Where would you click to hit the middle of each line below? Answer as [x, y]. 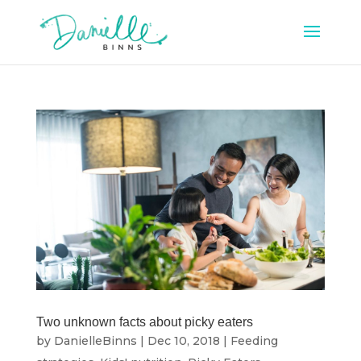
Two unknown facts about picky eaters [144, 322]
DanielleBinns [95, 341]
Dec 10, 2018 [183, 341]
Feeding [254, 341]
